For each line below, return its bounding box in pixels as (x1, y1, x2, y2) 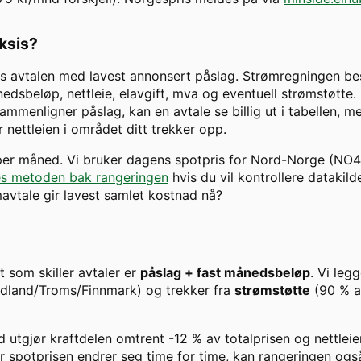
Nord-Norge (251, 151, 325, 168)
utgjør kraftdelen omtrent (6, 330, 168, 347)
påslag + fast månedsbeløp (140, 264, 310, 281)
